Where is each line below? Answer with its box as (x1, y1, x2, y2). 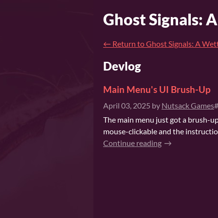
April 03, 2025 (103, 100, 150, 110)
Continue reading (103, 138, 162, 147)
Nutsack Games (162, 100, 214, 110)
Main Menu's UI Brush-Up (103, 84, 211, 95)
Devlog (103, 59, 141, 73)
